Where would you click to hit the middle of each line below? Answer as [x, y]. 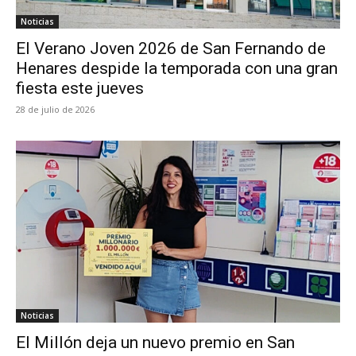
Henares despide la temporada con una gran [177, 69]
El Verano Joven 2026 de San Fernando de [171, 49]
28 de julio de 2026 [55, 110]
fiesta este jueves [80, 89]
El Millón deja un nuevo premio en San [155, 342]
